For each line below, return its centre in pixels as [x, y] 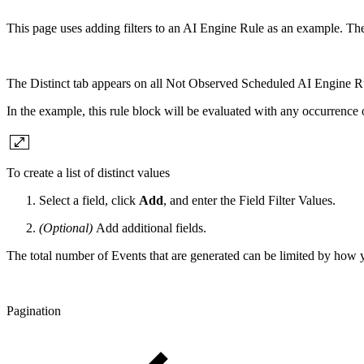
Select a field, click [89, 200]
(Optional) [66, 227]
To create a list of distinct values [88, 172]
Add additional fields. [149, 227]
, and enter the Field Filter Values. [249, 200]
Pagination [34, 310]
